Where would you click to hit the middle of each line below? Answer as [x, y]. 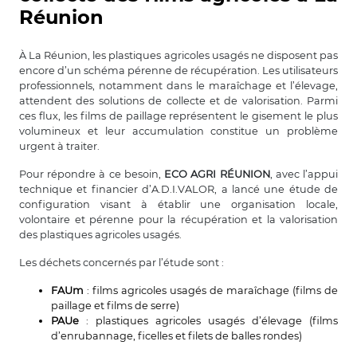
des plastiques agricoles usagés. [100, 234]
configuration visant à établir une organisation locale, [178, 204]
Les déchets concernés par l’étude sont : [122, 262]
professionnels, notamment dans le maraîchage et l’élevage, [178, 85]
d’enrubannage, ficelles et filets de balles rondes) [177, 335]
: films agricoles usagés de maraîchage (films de [211, 290]
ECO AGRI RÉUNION [217, 174]
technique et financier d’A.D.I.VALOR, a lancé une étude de [178, 189]
